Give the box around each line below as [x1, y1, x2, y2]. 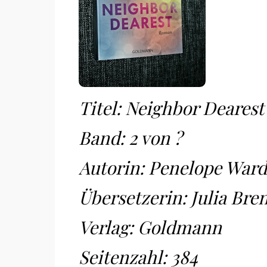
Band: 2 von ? [79, 126, 182, 150]
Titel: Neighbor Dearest [79, 96, 264, 120]
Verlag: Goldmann [79, 215, 222, 239]
